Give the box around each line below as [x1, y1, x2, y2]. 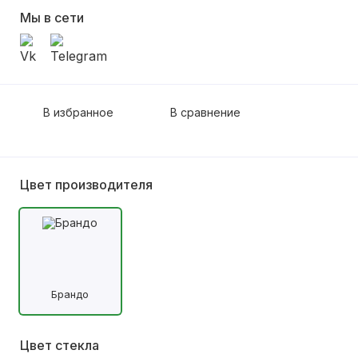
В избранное [43, 105, 113, 119]
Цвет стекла [20, 337, 99, 353]
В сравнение [170, 105, 241, 119]
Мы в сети [20, 10, 84, 26]
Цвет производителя [20, 177, 153, 193]
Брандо [51, 287, 89, 300]
